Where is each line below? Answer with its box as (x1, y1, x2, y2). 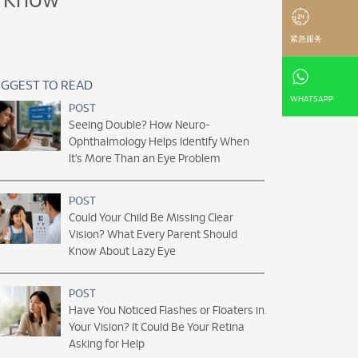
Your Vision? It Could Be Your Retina (69, 322, 245, 333)
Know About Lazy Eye (69, 246, 176, 257)
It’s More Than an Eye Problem (69, 153, 221, 165)
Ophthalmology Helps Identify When (69, 137, 249, 148)
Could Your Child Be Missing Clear (69, 213, 233, 224)
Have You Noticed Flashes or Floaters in (69, 305, 265, 316)
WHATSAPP (290, 94, 333, 103)
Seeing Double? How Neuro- (69, 120, 210, 131)
